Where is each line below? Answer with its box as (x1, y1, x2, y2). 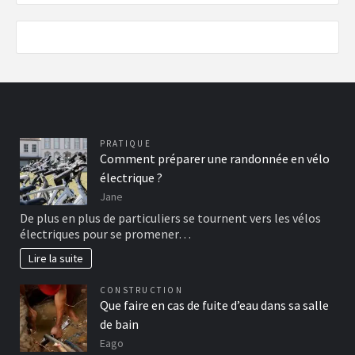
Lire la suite (29, 251, 84, 266)
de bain (100, 316, 139, 333)
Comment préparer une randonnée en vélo (100, 151, 330, 166)
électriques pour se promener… (20, 226, 191, 242)
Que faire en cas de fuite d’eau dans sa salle (100, 297, 329, 314)
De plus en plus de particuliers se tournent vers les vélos (20, 210, 321, 227)
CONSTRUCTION (100, 284, 183, 296)
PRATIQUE (100, 138, 151, 149)
